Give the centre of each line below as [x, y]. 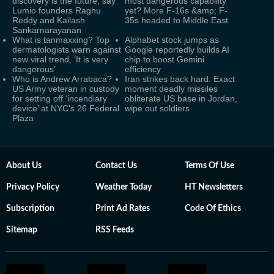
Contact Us [116, 166]
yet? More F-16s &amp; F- [176, 10]
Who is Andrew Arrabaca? [62, 79]
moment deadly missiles [171, 89]
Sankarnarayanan [47, 30]
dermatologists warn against [67, 50]
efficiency [143, 69]
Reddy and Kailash [49, 20]
